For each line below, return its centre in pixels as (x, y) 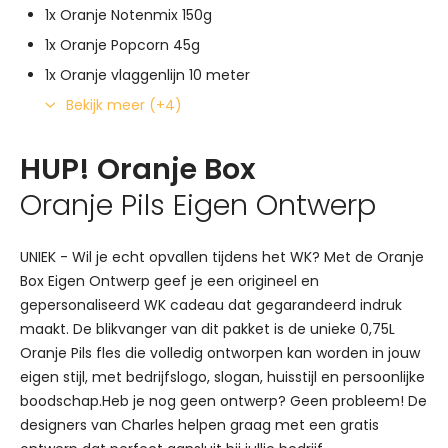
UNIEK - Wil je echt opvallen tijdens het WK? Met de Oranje (222, 257)
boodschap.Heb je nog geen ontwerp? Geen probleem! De (223, 401)
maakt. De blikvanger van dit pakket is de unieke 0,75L (207, 329)
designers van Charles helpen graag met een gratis (199, 425)
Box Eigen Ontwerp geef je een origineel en (169, 281)
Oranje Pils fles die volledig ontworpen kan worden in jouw (220, 353)
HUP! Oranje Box (138, 169)
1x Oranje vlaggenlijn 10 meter (147, 75)
